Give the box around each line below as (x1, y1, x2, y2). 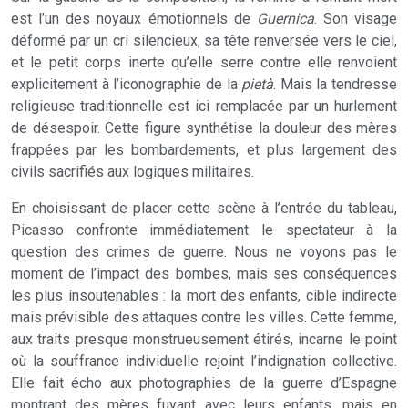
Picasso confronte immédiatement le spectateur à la (11, 221, 397, 239)
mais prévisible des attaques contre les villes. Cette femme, (11, 309, 397, 326)
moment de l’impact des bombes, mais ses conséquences (11, 265, 397, 282)
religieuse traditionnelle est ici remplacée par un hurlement (11, 97, 397, 115)
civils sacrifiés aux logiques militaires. (11, 163, 254, 180)
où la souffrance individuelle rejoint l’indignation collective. (11, 352, 397, 370)
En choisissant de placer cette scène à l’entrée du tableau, (11, 199, 397, 217)
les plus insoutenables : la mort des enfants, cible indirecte (11, 287, 397, 304)
